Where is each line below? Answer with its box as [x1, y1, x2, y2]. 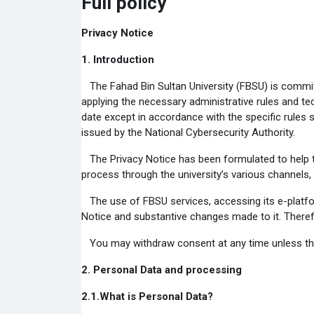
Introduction [93, 53, 154, 66]
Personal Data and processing [93, 264, 242, 276]
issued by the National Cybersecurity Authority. [81, 126, 295, 139]
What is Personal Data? [99, 290, 213, 303]
